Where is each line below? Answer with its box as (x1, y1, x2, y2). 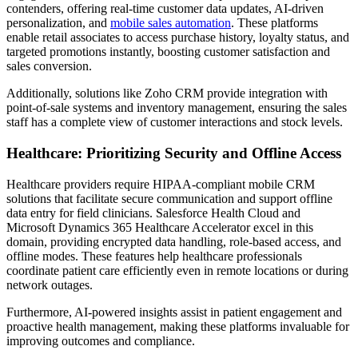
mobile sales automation (110, 16, 231, 30)
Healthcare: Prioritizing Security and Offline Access (6, 144, 341, 161)
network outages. (6, 277, 93, 292)
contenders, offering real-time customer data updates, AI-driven (6, 2, 324, 16)
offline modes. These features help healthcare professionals (6, 249, 302, 263)
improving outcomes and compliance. (6, 333, 195, 348)
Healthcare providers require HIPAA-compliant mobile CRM (6, 177, 315, 191)
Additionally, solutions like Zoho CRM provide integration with (6, 86, 328, 101)
